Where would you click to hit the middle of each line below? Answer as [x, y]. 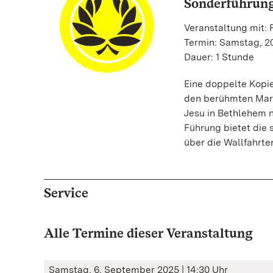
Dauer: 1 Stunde [219, 57]
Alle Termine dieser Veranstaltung [148, 233]
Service [66, 193]
